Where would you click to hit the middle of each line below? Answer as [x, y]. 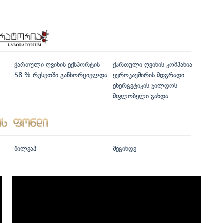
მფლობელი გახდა [140, 96]
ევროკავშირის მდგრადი [148, 75]
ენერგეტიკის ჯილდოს [145, 86]
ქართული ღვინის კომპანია [152, 65]
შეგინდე [124, 149]
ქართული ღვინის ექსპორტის [57, 65]
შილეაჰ [25, 149]
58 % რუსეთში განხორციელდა [61, 75]
